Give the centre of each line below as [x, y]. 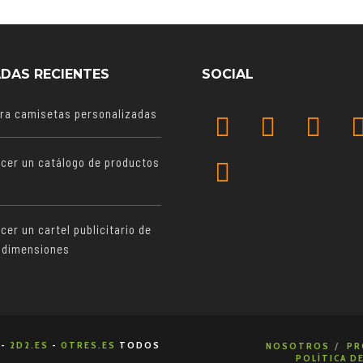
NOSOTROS [298, 346]
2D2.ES [29, 345]
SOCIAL [228, 74]
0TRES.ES [88, 345]
